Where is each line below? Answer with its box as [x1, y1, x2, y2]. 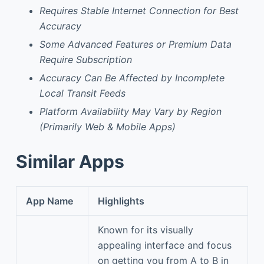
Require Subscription [39, 54, 132, 66]
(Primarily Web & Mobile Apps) [39, 120, 176, 133]
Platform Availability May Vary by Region [39, 105, 222, 117]
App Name [26, 194, 73, 207]
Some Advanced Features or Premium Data [39, 38, 232, 51]
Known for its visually [98, 223, 193, 236]
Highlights [98, 194, 144, 207]
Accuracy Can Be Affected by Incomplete [39, 71, 225, 84]
